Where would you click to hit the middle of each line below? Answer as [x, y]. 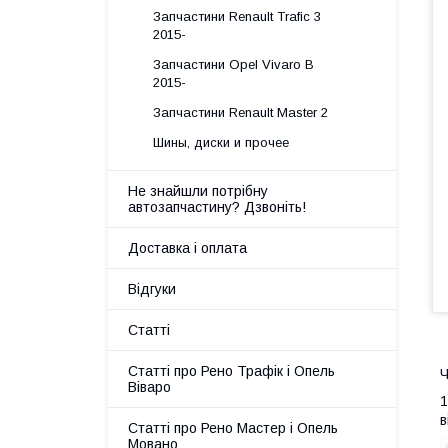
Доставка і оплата [187, 248]
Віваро [149, 387]
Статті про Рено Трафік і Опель [231, 371]
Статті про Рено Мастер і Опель [233, 428]
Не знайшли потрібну [198, 191]
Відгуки [152, 289]
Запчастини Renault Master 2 [240, 112]
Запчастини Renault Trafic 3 [237, 16]
